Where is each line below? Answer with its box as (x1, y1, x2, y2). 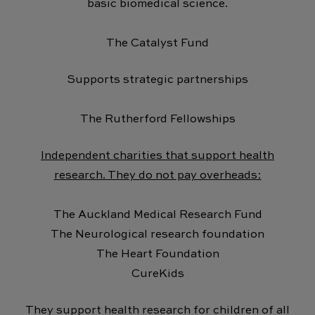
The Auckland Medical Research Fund (53, 209, 262, 221)
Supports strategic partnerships (67, 74, 248, 86)
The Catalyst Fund (106, 37, 209, 49)
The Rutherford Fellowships (79, 113, 236, 125)
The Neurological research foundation (51, 229, 264, 240)
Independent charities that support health (41, 150, 274, 162)
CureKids (131, 268, 184, 280)
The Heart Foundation (96, 248, 219, 260)
